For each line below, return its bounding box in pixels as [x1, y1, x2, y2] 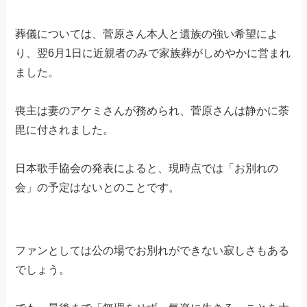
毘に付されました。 [15, 124, 114, 136]
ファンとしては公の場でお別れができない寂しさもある [15, 245, 290, 257]
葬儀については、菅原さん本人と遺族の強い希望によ [15, 28, 279, 40]
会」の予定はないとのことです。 [15, 182, 180, 194]
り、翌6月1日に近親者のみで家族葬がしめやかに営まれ [15, 47, 291, 60]
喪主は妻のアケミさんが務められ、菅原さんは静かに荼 [15, 105, 290, 117]
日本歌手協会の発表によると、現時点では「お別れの [15, 162, 279, 175]
